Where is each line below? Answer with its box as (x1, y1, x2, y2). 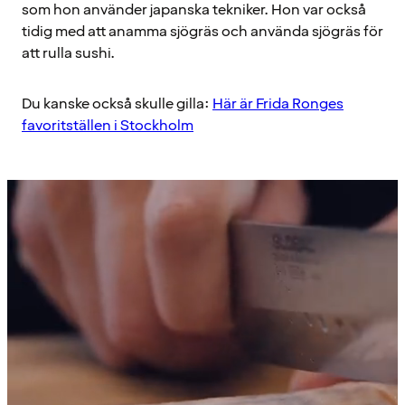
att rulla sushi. (22, 42, 115, 63)
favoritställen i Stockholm (22, 115, 193, 136)
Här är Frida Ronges (212, 93, 344, 114)
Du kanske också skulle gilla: (22, 93, 212, 114)
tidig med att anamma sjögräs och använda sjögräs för (22, 21, 383, 42)
